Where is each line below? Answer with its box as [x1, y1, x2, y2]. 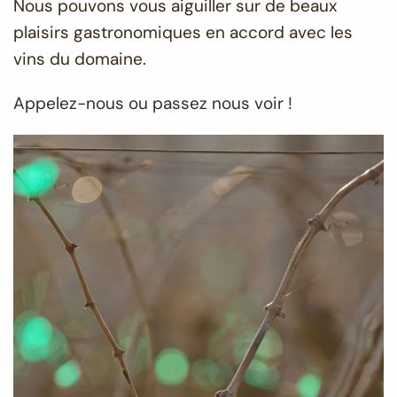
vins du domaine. [13, 48, 146, 71]
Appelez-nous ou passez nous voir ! [13, 92, 297, 115]
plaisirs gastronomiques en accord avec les [13, 21, 353, 44]
